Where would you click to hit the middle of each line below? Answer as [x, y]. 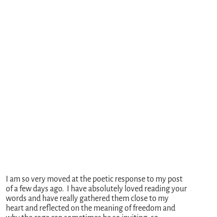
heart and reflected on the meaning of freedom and [91, 209]
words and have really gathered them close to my [87, 199]
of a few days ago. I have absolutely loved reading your [97, 189]
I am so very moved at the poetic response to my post [94, 179]
